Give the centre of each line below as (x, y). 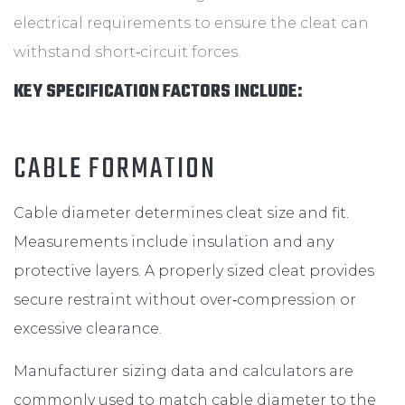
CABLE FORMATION (115, 169)
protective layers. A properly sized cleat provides (194, 270)
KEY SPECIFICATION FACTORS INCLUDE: (158, 92)
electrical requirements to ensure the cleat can (191, 23)
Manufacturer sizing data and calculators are (184, 371)
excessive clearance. (88, 328)
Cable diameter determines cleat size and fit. (181, 212)
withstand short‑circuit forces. (127, 52)
